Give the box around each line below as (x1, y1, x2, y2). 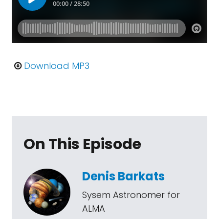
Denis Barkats (82, 168, 165, 184)
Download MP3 (24, 60, 90, 72)
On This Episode (23, 134, 141, 154)
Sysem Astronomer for (82, 189, 180, 201)
